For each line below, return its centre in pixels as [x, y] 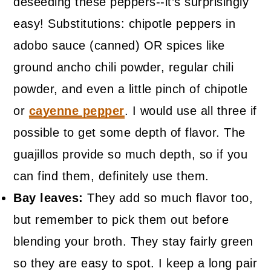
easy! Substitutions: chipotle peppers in [125, 24]
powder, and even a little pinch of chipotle [131, 89]
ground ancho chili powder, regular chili [124, 67]
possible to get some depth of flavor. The [129, 133]
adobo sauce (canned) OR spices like [119, 46]
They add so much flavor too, [168, 198]
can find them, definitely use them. [111, 176]
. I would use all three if [191, 111]
